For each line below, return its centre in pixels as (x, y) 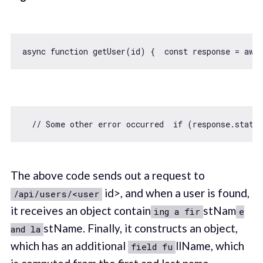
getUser (109, 52)
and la (25, 229)
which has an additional (69, 246)
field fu (151, 247)
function (69, 52)
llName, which (210, 246)
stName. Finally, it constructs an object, (140, 228)
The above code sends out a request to (107, 176)
